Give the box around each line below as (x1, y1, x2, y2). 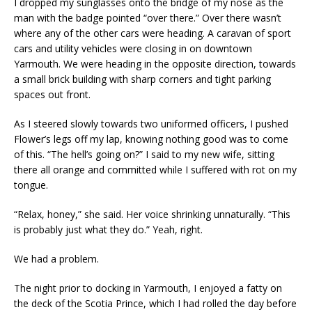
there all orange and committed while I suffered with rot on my (14, 162, 297, 176)
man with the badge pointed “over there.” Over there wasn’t (14, 10, 281, 24)
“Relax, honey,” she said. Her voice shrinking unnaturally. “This (14, 207, 290, 221)
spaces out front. (14, 87, 91, 101)
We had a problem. (14, 251, 99, 265)
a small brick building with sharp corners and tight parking (14, 72, 271, 86)
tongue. (14, 178, 48, 192)
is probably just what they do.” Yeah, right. (14, 222, 203, 236)
